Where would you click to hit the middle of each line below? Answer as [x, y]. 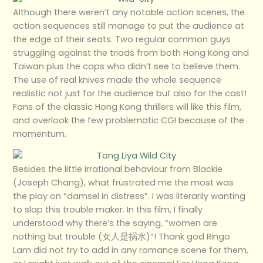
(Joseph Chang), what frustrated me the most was [124, 183]
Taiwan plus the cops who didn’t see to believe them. [127, 66]
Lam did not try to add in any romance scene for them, [131, 250]
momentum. [40, 134]
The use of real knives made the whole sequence [117, 80]
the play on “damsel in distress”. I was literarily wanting [129, 196]
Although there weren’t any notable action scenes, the [129, 12]
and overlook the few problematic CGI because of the [129, 120]
